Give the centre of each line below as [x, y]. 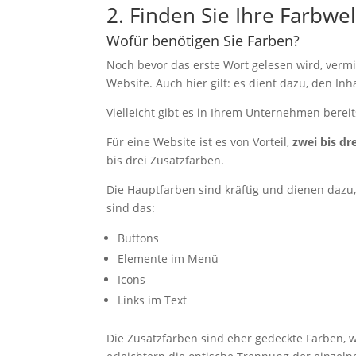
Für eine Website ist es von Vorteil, [200, 142]
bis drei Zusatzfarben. [166, 161]
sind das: [131, 208]
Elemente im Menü [168, 259]
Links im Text [153, 300]
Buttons [139, 238]
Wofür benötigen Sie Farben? [203, 41]
